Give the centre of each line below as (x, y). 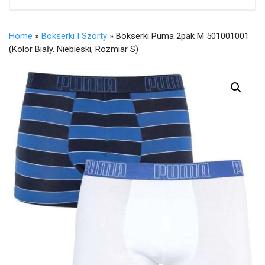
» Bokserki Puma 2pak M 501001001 (178, 36)
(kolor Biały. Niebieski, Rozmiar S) (74, 49)
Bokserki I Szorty (74, 36)
